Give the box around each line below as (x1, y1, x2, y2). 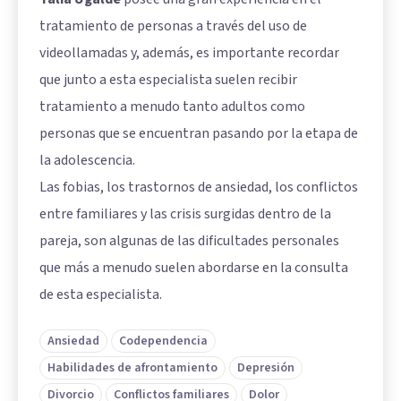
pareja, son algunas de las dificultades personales (39, 230, 339, 251)
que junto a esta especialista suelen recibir (39, 69, 297, 90)
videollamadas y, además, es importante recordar (39, 42, 339, 63)
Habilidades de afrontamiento (47, 358, 218, 377)
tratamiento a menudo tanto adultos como (39, 96, 305, 116)
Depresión (237, 358, 294, 377)
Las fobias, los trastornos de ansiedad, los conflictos (39, 176, 358, 197)
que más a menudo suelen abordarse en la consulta (39, 257, 348, 277)
